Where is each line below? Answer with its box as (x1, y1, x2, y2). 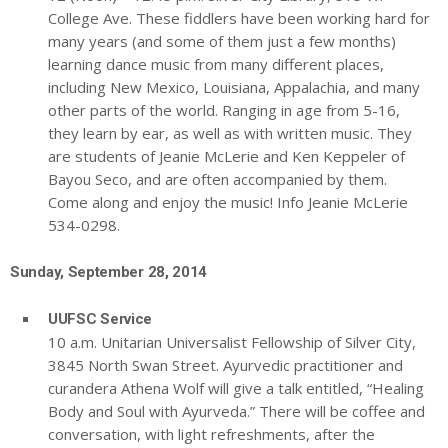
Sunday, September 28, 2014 (10, 263, 208, 282)
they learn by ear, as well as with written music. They (48, 123, 412, 144)
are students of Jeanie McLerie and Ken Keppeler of (48, 146, 405, 167)
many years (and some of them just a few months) (48, 31, 396, 52)
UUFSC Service (48, 310, 153, 329)
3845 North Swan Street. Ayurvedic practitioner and (48, 355, 403, 376)
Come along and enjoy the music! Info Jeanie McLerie (48, 192, 408, 213)
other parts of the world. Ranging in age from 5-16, (48, 100, 400, 121)
